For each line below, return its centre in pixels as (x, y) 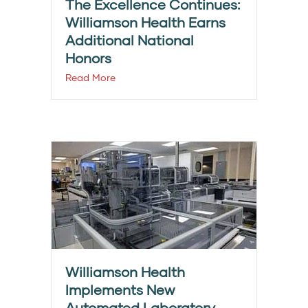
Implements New (120, 290)
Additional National (130, 40)
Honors (88, 58)
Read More (90, 78)
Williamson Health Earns (145, 22)
